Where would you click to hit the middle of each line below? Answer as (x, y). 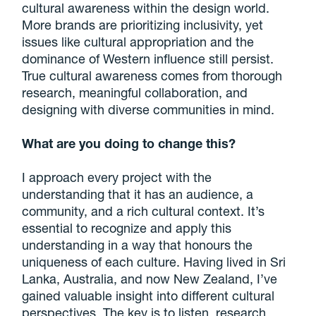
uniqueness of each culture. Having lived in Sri (154, 262)
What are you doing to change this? (129, 144)
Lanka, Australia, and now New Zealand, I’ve (150, 279)
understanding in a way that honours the (138, 245)
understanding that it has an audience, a (138, 194)
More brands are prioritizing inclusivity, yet (143, 25)
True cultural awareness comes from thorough (152, 76)
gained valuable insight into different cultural (148, 296)
